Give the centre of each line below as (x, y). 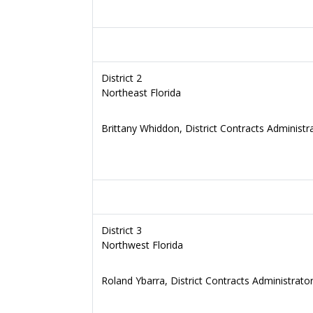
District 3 (122, 230)
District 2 (122, 78)
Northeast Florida (141, 93)
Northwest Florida (142, 245)
